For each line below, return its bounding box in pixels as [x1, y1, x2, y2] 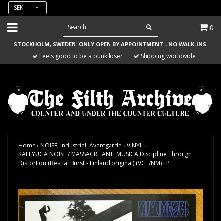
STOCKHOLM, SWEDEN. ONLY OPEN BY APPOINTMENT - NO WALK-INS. [13, 40, 208, 48]
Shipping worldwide [139, 52, 196, 60]
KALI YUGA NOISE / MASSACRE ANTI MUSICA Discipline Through [18, 150, 192, 159]
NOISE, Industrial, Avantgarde [40, 141, 122, 150]
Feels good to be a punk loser [38, 52, 123, 60]
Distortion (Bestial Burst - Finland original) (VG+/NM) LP [18, 159, 170, 168]
